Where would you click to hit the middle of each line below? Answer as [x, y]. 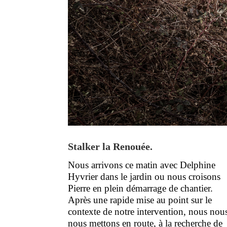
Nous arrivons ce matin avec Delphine [142, 165]
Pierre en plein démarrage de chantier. [141, 188]
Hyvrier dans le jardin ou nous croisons [144, 177]
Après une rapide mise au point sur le [140, 200]
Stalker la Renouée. [110, 147]
